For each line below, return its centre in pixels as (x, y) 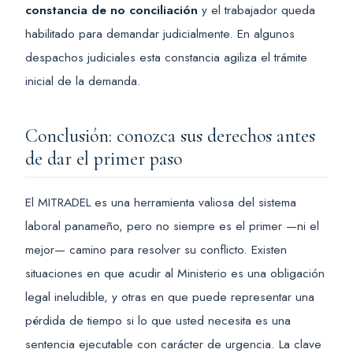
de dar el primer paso (104, 158)
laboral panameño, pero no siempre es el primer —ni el (172, 225)
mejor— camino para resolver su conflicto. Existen (156, 249)
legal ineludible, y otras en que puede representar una (170, 296)
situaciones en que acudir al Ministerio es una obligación (175, 273)
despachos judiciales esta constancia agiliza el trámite (166, 57)
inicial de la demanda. (83, 80)
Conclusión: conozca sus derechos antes (170, 136)
